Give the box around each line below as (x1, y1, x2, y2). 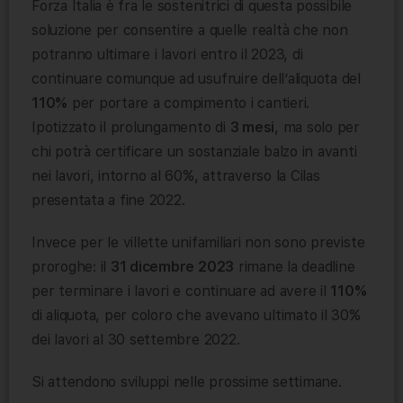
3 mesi (229, 118, 275, 136)
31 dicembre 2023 (110, 257, 235, 275)
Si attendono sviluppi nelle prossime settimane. (31, 372, 342, 390)
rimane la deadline (234, 257, 355, 275)
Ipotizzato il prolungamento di (31, 118, 230, 136)
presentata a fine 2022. (31, 191, 185, 209)
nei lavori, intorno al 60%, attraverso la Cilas (31, 166, 320, 184)
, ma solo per (274, 118, 361, 136)
